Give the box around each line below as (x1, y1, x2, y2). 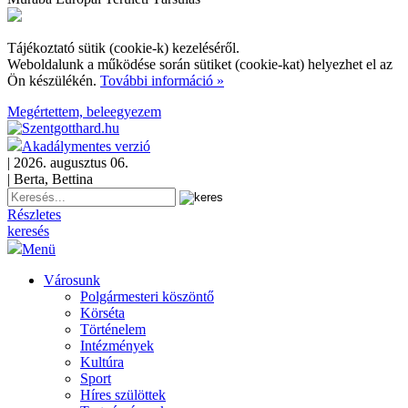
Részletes (7, 207, 61, 222)
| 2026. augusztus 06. (7, 155, 128, 170)
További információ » (100, 73, 224, 88)
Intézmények (80, 338, 154, 353)
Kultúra (80, 354, 124, 370)
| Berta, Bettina (7, 171, 93, 187)
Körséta (80, 305, 125, 321)
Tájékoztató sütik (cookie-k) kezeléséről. (7, 40, 240, 56)
